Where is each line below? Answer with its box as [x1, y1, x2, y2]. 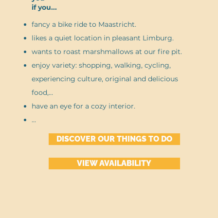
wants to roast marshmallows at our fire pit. [31, 47, 182, 56]
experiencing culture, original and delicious [31, 74, 178, 83]
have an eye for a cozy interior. [31, 102, 135, 110]
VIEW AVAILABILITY [77, 159, 152, 168]
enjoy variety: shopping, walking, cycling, [31, 61, 171, 70]
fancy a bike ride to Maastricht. [31, 20, 136, 29]
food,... [31, 88, 53, 97]
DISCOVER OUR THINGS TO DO [56, 134, 172, 144]
